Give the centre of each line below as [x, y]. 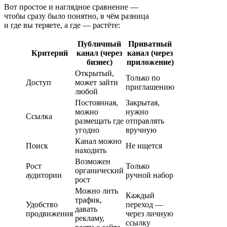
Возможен [93, 162]
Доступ [39, 83]
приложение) [150, 62]
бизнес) [99, 62]
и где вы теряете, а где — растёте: [62, 25]
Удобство [42, 205]
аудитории [44, 175]
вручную [141, 130]
